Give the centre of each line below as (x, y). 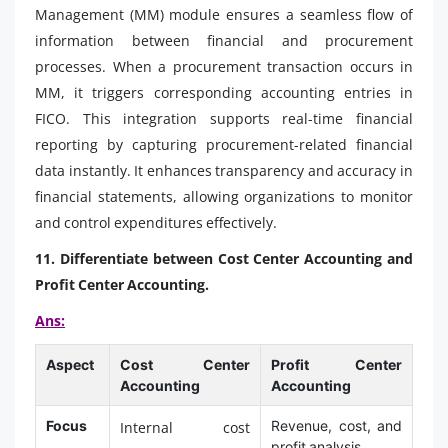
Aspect (69, 364)
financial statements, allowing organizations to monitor (224, 196)
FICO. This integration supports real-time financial (224, 118)
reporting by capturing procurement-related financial (224, 144)
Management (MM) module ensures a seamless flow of (224, 14)
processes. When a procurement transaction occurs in (224, 66)
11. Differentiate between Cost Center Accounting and (224, 258)
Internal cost (185, 427)
